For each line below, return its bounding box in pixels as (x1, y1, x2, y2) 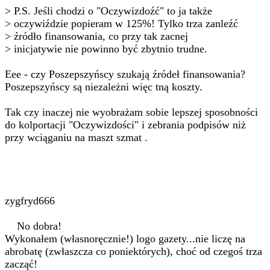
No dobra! (5, 220, 61, 232)
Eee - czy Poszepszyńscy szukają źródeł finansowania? (5, 68, 245, 80)
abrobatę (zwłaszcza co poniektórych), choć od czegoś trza (5, 245, 262, 257)
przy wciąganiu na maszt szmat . (5, 131, 148, 143)
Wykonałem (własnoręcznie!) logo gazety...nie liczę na (5, 233, 245, 245)
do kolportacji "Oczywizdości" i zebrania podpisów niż (5, 119, 246, 131)
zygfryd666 (5, 195, 55, 207)
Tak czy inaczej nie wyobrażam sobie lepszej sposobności (5, 106, 258, 118)
